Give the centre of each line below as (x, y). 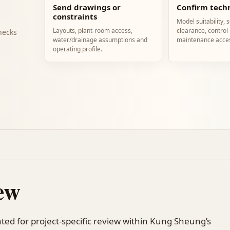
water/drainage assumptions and (100, 40)
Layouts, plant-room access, (93, 31)
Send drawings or (87, 7)
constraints (75, 16)
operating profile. (78, 49)
